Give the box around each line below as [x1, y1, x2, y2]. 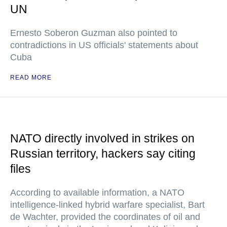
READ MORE [10, 74, 52, 81]
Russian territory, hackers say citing [10, 147, 196, 160]
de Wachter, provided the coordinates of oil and [10, 212, 200, 222]
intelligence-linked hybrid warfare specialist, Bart [10, 200, 205, 210]
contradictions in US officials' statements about [10, 40, 198, 50]
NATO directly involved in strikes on [10, 132, 195, 145]
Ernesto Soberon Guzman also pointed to [10, 28, 177, 38]
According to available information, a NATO [10, 187, 184, 198]
